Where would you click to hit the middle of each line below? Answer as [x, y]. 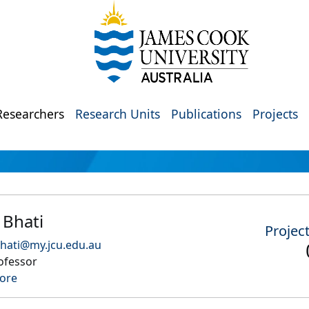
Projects [275, 114]
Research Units [118, 114]
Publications [206, 114]
